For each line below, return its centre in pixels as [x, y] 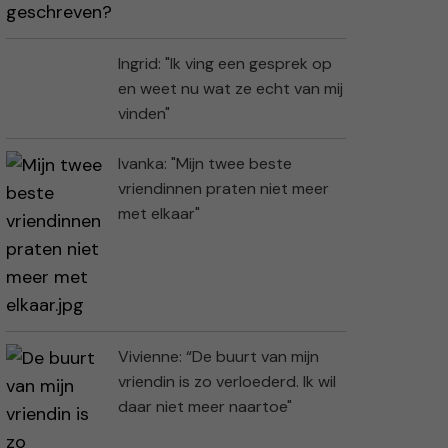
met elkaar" [159, 214]
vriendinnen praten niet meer [223, 189]
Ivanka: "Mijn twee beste [205, 164]
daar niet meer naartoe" [205, 407]
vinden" [144, 114]
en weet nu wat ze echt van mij [230, 89]
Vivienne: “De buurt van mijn [218, 357]
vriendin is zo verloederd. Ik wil [227, 382]
